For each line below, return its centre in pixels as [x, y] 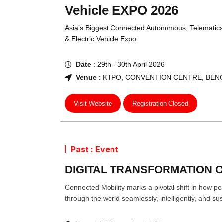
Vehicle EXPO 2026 [121, 11]
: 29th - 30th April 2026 [128, 65]
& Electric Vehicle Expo [100, 39]
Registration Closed [160, 104]
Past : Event [94, 149]
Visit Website [93, 104]
